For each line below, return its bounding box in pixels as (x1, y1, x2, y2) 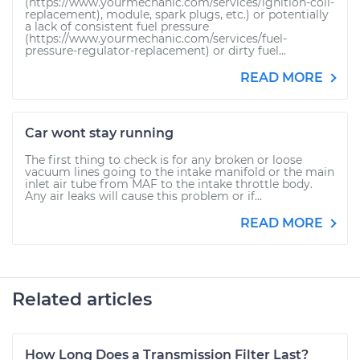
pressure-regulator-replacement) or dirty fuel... (25, 43, 286, 58)
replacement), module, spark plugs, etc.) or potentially (25, 7, 329, 22)
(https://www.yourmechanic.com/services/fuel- (25, 31, 287, 46)
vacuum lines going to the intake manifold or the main (25, 165, 334, 179)
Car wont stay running (25, 125, 174, 141)
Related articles (12, 288, 152, 310)
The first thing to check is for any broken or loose (25, 153, 302, 167)
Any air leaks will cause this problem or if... (25, 189, 262, 203)
